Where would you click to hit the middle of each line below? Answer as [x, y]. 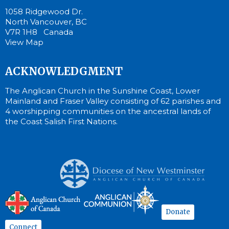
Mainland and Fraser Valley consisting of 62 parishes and [113, 101]
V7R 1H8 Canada [39, 32]
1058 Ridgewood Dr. [44, 11]
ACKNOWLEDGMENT [64, 72]
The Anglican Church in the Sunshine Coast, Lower [102, 90]
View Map [24, 42]
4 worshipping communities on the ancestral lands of [108, 111]
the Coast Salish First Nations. [61, 121]
